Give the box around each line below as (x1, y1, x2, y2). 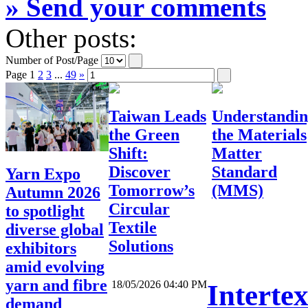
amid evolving (5, 258, 104, 276)
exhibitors (5, 239, 76, 258)
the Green (109, 126, 179, 144)
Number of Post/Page (5, 54, 98, 67)
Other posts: (5, 23, 137, 54)
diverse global (5, 221, 104, 239)
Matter (212, 144, 262, 163)
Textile (109, 219, 157, 237)
